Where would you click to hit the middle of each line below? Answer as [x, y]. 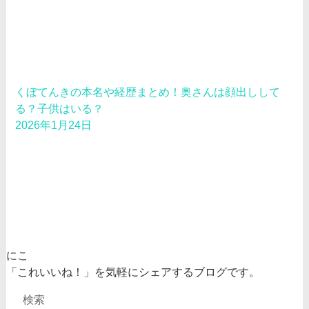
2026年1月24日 [54, 126]
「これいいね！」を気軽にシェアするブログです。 [133, 272]
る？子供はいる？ [60, 109]
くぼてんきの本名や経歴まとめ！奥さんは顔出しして [148, 92]
